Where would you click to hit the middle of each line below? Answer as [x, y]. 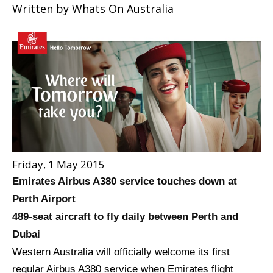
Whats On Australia [123, 9]
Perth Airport [44, 199]
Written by [42, 9]
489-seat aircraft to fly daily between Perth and [125, 217]
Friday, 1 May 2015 [58, 165]
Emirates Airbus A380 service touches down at [125, 182]
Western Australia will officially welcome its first [121, 252]
